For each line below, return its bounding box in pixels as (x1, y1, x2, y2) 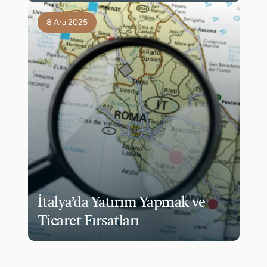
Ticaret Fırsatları (37, 215, 139, 229)
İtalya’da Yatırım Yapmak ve (37, 196, 206, 210)
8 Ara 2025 (46, 17, 88, 27)
